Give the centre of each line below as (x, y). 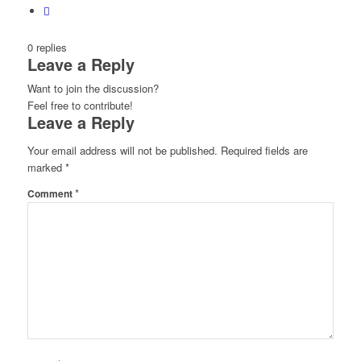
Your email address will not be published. (122, 151)
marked (46, 168)
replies (51, 48)
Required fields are (264, 151)
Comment (51, 194)
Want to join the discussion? (93, 89)
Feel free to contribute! (80, 106)
